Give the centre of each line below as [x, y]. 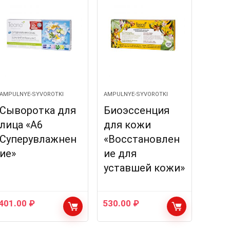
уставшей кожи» [144, 168]
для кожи [127, 125]
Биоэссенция [136, 110]
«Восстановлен [141, 139]
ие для [120, 154]
